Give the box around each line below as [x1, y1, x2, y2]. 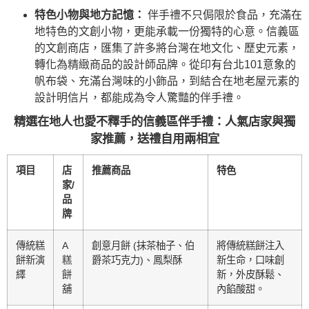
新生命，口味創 [217, 255, 284, 266]
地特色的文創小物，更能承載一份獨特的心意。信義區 [34, 26, 299, 38]
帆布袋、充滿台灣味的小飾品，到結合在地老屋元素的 [34, 75, 299, 88]
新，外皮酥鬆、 [217, 269, 284, 281]
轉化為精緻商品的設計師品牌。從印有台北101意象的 [34, 59, 296, 71]
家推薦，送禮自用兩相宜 [90, 132, 219, 146]
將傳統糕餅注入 [217, 240, 284, 252]
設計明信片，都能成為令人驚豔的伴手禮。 [34, 92, 244, 104]
